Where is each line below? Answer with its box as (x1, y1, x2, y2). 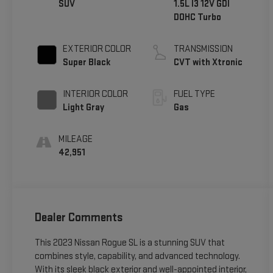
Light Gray (62, 102, 104, 114)
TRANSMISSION (174, 43, 233, 55)
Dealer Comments (34, 210, 123, 225)
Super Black (62, 57, 111, 69)
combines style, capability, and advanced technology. (34, 250, 240, 262)
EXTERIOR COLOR (62, 43, 131, 55)
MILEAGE (58, 133, 93, 146)
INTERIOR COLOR (62, 88, 128, 101)
